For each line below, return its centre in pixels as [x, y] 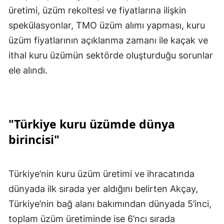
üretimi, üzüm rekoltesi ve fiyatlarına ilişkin [97, 10]
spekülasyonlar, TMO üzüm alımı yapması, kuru [107, 25]
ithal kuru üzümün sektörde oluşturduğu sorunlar [111, 55]
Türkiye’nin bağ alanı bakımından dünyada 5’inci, [110, 204]
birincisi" [34, 140]
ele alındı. [28, 70]
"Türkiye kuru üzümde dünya [92, 124]
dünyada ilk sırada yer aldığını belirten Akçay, [103, 189]
